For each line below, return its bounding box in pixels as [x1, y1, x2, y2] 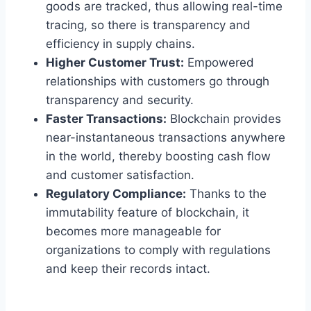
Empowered [184, 56, 254, 70]
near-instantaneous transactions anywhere [46, 131, 285, 145]
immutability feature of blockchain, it [46, 205, 249, 220]
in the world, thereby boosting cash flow [46, 149, 271, 164]
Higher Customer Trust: [46, 56, 184, 70]
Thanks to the [186, 187, 267, 201]
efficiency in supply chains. [46, 37, 195, 51]
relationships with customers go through [46, 74, 269, 89]
